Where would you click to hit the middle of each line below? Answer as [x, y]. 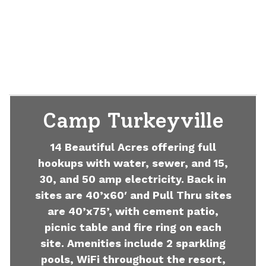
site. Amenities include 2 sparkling [133, 243]
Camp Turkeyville [133, 120]
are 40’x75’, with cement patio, [133, 211]
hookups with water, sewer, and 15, [133, 163]
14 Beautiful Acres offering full [133, 147]
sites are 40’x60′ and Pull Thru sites [133, 195]
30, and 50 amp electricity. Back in [133, 179]
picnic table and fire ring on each [133, 227]
